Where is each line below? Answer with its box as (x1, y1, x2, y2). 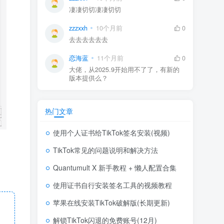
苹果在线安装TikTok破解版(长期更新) (53, 197, 170, 207)
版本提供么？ (69, 73, 108, 82)
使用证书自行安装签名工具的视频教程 (53, 179, 172, 190)
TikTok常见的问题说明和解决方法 (53, 144, 158, 155)
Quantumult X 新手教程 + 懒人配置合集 (53, 162, 176, 172)
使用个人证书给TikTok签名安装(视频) (53, 127, 170, 137)
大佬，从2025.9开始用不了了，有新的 (69, 64, 179, 74)
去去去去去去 (69, 34, 108, 44)
